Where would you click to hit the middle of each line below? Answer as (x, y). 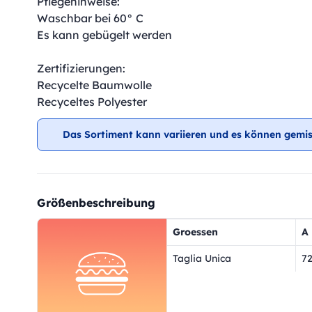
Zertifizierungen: (81, 68)
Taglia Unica (202, 258)
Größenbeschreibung (96, 203)
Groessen (195, 232)
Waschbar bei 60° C (90, 18)
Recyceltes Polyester (92, 102)
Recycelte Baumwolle (94, 85)
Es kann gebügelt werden (104, 35)
